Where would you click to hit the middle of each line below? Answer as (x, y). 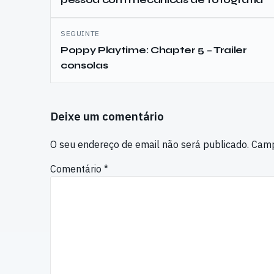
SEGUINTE (80, 33)
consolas (84, 65)
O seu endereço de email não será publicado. (150, 145)
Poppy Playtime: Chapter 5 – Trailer (154, 50)
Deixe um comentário (107, 117)
